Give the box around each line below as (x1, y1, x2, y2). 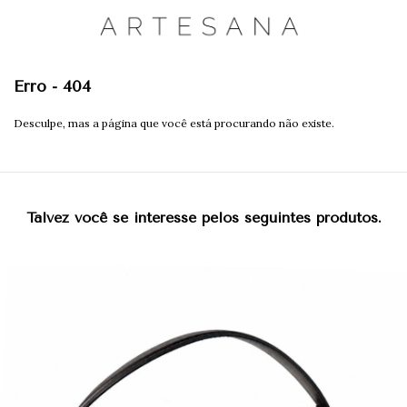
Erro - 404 (14, 76, 91, 96)
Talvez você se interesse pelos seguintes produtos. (25, 209, 382, 226)
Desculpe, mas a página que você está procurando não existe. (14, 116, 334, 130)
